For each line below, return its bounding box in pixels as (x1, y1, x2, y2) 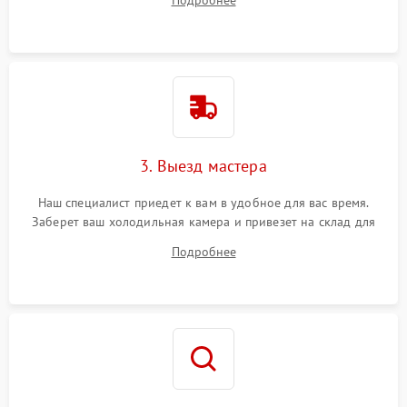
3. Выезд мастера (140, 155, 267, 177)
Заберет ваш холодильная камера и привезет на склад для (31, 213, 376, 231)
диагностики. (165, 233, 242, 250)
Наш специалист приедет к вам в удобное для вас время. (37, 194, 370, 212)
